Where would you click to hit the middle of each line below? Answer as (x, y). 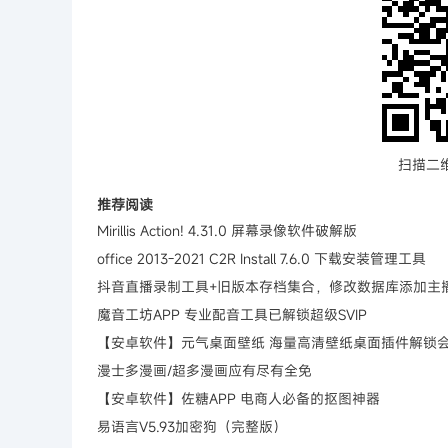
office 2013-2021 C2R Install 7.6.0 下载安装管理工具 (261, 258)
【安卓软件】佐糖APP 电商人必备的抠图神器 (238, 398)
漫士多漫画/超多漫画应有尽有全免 (204, 370)
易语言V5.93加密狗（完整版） (192, 426)
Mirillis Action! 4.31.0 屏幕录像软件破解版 (227, 230)
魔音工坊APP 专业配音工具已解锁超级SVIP (232, 314)
